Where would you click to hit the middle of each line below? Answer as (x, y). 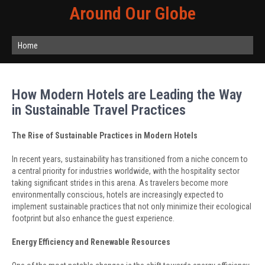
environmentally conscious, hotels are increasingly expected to (118, 195)
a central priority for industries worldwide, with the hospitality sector (126, 171)
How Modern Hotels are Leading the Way (127, 95)
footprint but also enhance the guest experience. (93, 218)
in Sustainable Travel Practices (99, 110)
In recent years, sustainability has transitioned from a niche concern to (130, 159)
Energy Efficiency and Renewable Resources (91, 242)
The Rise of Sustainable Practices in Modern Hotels (105, 135)
